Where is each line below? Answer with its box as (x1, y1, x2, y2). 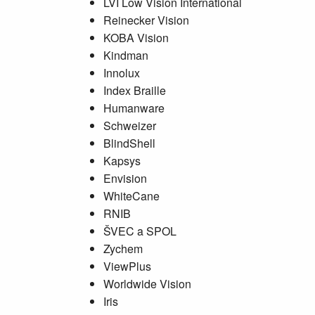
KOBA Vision (103, 30, 169, 46)
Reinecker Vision (103, 12, 189, 28)
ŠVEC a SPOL (103, 223, 176, 239)
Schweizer (103, 117, 156, 134)
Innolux (103, 65, 140, 81)
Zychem (103, 240, 143, 257)
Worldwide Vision (103, 276, 191, 292)
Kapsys (103, 153, 141, 169)
